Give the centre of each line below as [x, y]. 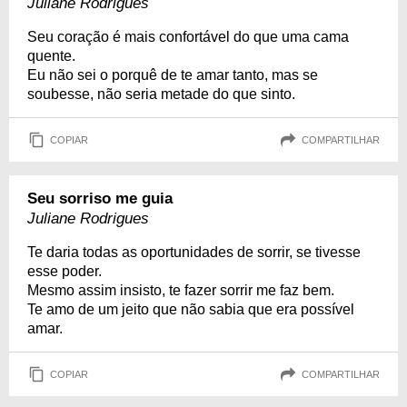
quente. [51, 56]
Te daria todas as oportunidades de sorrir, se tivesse [194, 252]
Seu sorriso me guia [100, 199]
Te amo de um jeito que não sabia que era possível [191, 309]
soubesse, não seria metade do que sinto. [161, 94]
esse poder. [65, 271]
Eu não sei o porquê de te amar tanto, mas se [173, 75]
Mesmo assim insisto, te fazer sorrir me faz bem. [181, 290]
